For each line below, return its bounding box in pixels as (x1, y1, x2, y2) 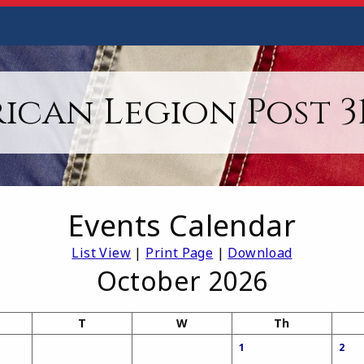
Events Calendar (68, 206, 296, 246)
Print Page (145, 244, 214, 262)
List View (71, 244, 131, 262)
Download (227, 244, 292, 262)
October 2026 (96, 263, 268, 299)
